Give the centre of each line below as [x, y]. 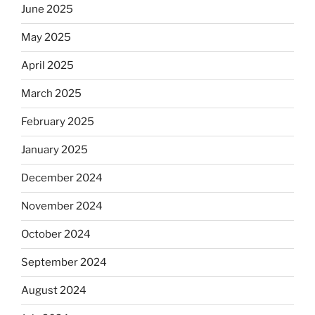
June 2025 [47, 9]
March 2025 [51, 94]
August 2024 [54, 291]
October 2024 [56, 234]
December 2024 [62, 178]
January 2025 [54, 150]
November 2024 [62, 206]
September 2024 [64, 263]
